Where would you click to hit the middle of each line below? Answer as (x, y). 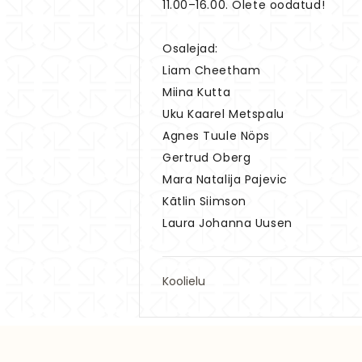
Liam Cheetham (212, 70)
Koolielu (184, 281)
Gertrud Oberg (207, 157)
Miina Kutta (197, 92)
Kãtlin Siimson (204, 201)
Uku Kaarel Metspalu (223, 114)
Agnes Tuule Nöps (216, 135)
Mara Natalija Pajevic (225, 179)
